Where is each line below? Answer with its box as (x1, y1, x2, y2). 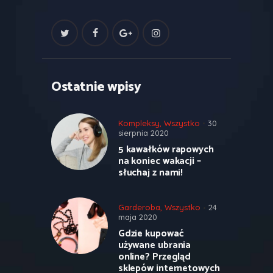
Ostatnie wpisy (51, 76, 141, 98)
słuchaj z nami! (118, 165, 183, 181)
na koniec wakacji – (118, 153, 201, 169)
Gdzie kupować (118, 225, 184, 243)
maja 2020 (118, 212, 157, 222)
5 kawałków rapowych (118, 141, 214, 158)
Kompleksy (118, 118, 160, 129)
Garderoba (118, 202, 160, 213)
